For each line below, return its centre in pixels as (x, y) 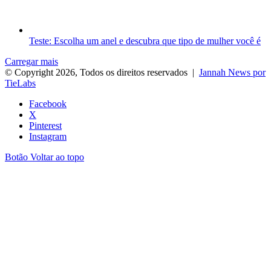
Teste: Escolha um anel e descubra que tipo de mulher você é (145, 41)
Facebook (48, 104)
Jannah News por (232, 73)
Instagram (48, 137)
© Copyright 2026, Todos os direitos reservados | (102, 73)
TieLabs (20, 83)
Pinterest (45, 126)
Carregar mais (31, 62)
